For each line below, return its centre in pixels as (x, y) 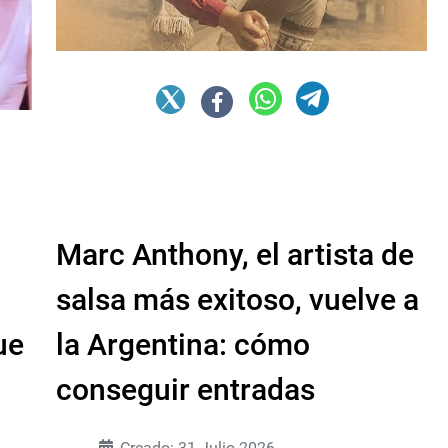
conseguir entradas (185, 389)
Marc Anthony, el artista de (235, 254)
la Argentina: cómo (183, 344)
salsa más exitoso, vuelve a (237, 299)
